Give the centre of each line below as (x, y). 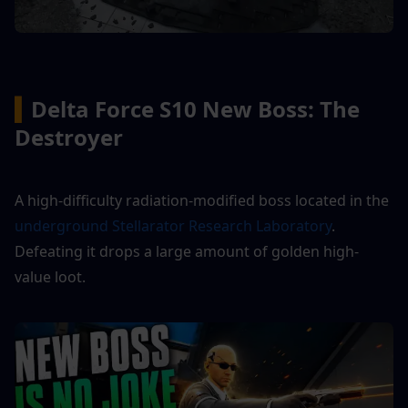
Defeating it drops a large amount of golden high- (187, 251)
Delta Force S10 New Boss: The (195, 108)
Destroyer (69, 137)
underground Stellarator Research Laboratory (173, 225)
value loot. (50, 276)
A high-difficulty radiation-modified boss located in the (202, 200)
